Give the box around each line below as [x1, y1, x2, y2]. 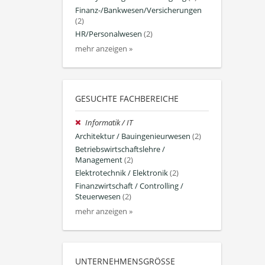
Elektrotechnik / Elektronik [75, 167, 168, 178]
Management [75, 154, 122, 165]
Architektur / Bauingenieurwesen [75, 131, 190, 141]
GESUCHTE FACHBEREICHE [75, 93, 179, 105]
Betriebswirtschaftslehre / [75, 144, 165, 154]
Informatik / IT [85, 118, 133, 128]
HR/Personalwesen [75, 29, 142, 40]
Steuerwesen [75, 192, 121, 202]
